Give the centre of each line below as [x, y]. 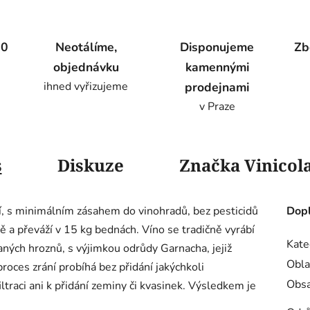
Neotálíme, [86, 47]
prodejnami [217, 88]
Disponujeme [217, 47]
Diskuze [90, 165]
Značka [209, 165]
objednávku [86, 67]
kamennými [217, 67]
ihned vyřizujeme [86, 87]
